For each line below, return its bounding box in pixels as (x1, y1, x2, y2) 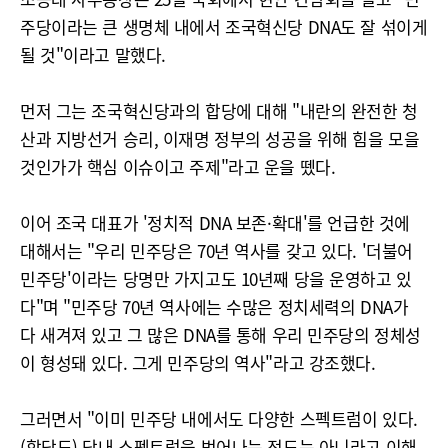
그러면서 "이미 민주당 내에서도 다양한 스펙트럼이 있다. (20, 406, 418, 431)
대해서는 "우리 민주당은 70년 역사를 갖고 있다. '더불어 (20, 238, 413, 263)
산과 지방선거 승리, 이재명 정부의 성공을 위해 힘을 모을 (20, 126, 420, 151)
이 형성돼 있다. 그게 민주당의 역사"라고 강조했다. (20, 350, 376, 375)
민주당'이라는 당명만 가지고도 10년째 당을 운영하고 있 (20, 266, 412, 291)
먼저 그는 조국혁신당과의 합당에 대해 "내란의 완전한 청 (20, 98, 418, 123)
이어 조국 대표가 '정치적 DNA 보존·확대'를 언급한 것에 (20, 210, 410, 235)
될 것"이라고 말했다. (20, 42, 166, 67)
